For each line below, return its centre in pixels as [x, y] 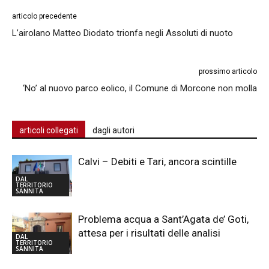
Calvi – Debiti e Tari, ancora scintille [157, 162]
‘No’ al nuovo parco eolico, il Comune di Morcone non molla [140, 89]
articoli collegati [49, 131]
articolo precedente [44, 17]
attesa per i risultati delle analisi [149, 233]
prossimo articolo [228, 72]
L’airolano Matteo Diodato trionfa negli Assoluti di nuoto [122, 33]
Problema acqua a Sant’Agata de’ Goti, [163, 219]
